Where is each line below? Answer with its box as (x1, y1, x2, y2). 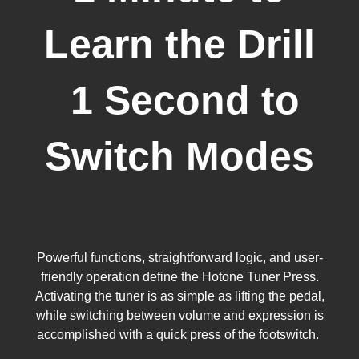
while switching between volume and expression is (35, 309, 324, 323)
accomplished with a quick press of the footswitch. (37, 328, 322, 342)
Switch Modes (45, 134, 314, 179)
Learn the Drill (44, 22, 315, 67)
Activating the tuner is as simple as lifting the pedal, (34, 289, 325, 304)
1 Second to (59, 78, 300, 123)
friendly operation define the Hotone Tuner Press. (40, 270, 319, 284)
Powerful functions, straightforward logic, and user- (36, 251, 323, 265)
